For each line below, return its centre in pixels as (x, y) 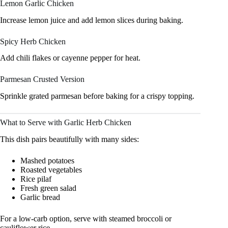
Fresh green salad (48, 188)
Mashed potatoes (47, 161)
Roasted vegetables (51, 170)
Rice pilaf (36, 179)
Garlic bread (40, 197)
